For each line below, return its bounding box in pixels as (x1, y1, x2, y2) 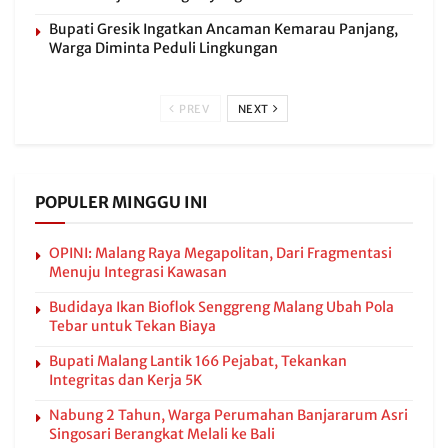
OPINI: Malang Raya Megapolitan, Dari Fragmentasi (49, 244, 392, 262)
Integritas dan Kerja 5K (49, 371, 202, 389)
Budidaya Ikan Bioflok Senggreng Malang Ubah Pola (49, 298, 394, 316)
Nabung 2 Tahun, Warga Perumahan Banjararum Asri (49, 406, 408, 424)
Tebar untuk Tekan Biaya (49, 317, 216, 335)
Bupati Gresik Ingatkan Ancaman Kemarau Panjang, (49, 20, 398, 38)
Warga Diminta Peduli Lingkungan (49, 39, 278, 57)
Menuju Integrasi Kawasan (49, 263, 227, 281)
